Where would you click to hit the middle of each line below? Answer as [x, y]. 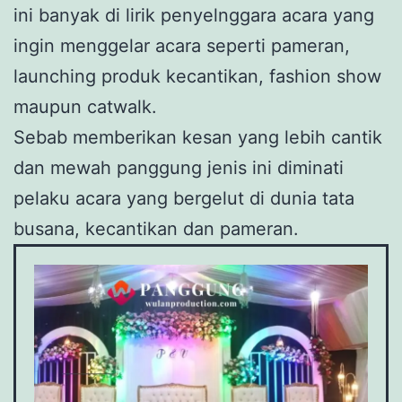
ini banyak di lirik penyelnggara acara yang [194, 16]
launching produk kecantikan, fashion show [197, 77]
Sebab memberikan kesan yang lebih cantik [198, 138]
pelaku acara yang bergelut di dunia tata [184, 199]
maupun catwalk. [85, 107]
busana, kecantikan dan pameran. [156, 229]
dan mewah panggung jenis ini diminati [179, 168]
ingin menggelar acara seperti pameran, [182, 46]
